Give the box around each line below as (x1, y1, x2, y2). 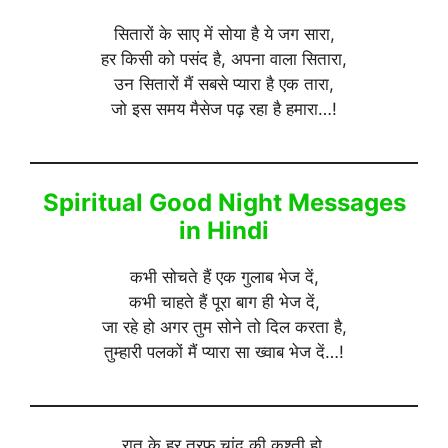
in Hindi (179, 216, 269, 246)
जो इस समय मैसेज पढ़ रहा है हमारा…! (111, 98, 337, 119)
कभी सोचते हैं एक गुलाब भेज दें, (129, 267, 319, 288)
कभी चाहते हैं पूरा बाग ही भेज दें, (128, 292, 320, 313)
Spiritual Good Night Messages (42, 188, 406, 218)
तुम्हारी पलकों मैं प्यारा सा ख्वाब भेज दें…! (104, 342, 344, 363)
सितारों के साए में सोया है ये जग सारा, (113, 23, 335, 44)
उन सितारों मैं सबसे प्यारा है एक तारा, (114, 73, 334, 94)
